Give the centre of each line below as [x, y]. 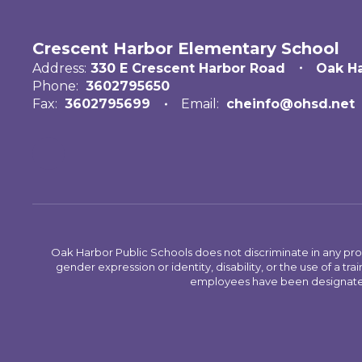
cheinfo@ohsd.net [290, 103]
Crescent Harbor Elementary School [186, 48]
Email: [200, 103]
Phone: [55, 86]
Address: [59, 68]
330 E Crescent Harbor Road [188, 68]
